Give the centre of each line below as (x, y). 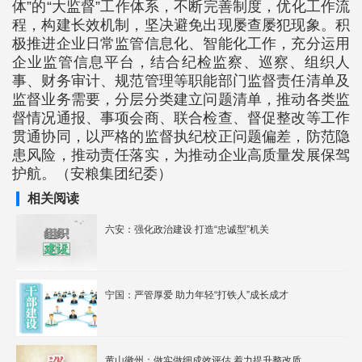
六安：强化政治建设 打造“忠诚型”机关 (187, 229)
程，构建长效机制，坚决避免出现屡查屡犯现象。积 (181, 25)
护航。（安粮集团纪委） (92, 174)
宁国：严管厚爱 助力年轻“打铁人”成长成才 (232, 295)
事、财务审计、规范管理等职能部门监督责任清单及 (181, 81)
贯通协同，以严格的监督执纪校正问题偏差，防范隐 (181, 137)
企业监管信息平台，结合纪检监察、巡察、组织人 (181, 62)
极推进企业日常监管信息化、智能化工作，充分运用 (181, 44)
